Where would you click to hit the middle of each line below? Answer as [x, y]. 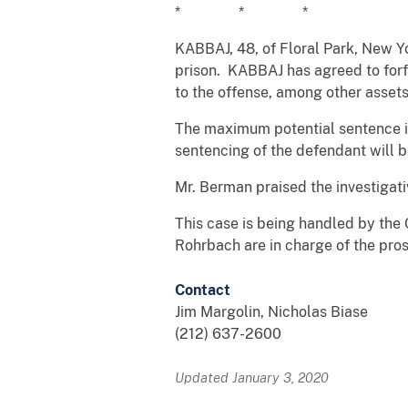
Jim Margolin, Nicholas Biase [271, 311]
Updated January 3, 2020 [252, 377]
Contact [203, 290]
